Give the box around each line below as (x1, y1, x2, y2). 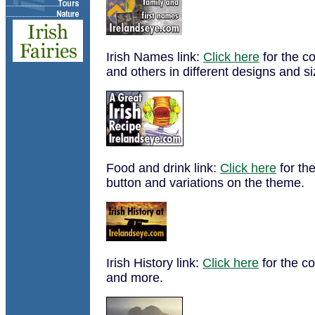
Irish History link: (106, 256, 202, 270)
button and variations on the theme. (106, 176, 304, 190)
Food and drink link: (106, 161, 220, 175)
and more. (106, 271, 163, 285)
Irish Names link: (106, 50, 203, 64)
